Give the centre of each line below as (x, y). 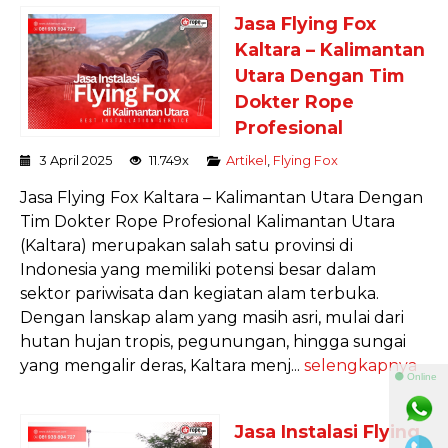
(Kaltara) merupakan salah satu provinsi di (186, 245)
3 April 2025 (75, 160)
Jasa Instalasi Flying (327, 431)
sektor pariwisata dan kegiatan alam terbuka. (199, 293)
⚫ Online (415, 376)
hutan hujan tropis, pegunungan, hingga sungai (213, 341)
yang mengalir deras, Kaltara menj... (162, 365)
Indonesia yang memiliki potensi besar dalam (198, 269)
